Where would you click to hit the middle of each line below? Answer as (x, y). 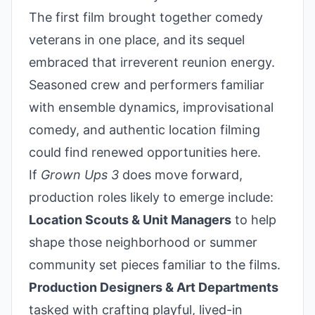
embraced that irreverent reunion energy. (152, 62)
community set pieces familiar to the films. (155, 264)
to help (254, 219)
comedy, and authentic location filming (144, 129)
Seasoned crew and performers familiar (147, 84)
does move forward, (181, 174)
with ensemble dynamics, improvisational (151, 107)
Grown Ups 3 (80, 174)
